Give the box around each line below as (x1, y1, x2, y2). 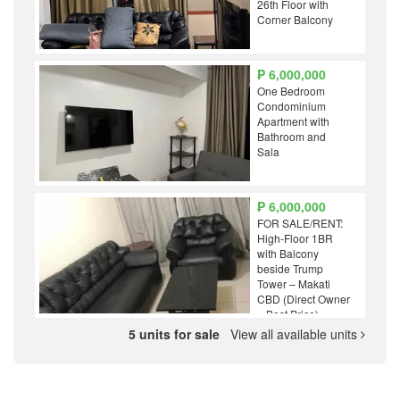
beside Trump (257, 261, 324, 277)
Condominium (257, 98, 327, 114)
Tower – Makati (257, 276, 331, 292)
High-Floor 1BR (257, 230, 334, 246)
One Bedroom (257, 83, 326, 99)
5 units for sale (129, 325, 223, 344)
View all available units (223, 325, 361, 344)
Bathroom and (257, 129, 327, 145)
